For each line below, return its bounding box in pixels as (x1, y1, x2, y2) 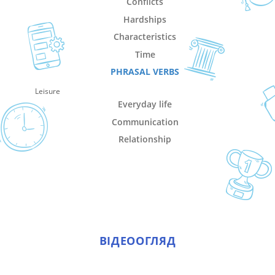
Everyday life (118, 98, 172, 110)
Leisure (34, 85, 60, 96)
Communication (111, 115, 179, 128)
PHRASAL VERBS (110, 66, 180, 77)
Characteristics (114, 31, 177, 42)
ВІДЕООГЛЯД (99, 233, 176, 248)
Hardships (123, 13, 167, 25)
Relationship (118, 133, 172, 145)
